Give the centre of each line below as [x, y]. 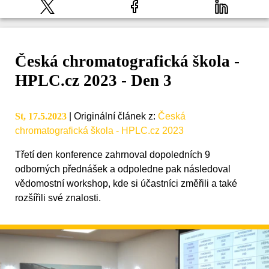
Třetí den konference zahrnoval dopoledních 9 [113, 155]
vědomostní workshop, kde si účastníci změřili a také [126, 184]
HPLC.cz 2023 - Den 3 [93, 81]
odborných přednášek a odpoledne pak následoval [123, 169]
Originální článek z [113, 116]
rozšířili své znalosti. [58, 198]
